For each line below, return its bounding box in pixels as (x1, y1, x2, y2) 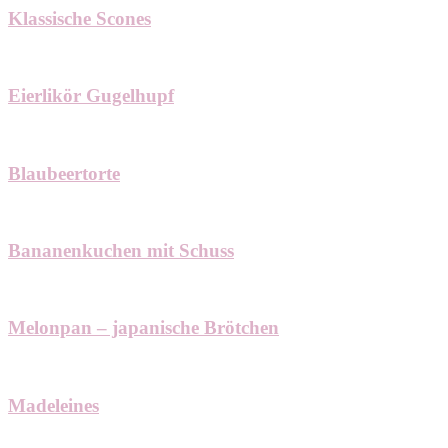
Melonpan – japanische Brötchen (8, 317, 279, 339)
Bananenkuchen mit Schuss (8, 239, 234, 261)
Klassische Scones (8, 7, 151, 29)
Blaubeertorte (8, 162, 120, 184)
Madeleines (8, 394, 99, 416)
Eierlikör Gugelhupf (8, 85, 174, 107)
